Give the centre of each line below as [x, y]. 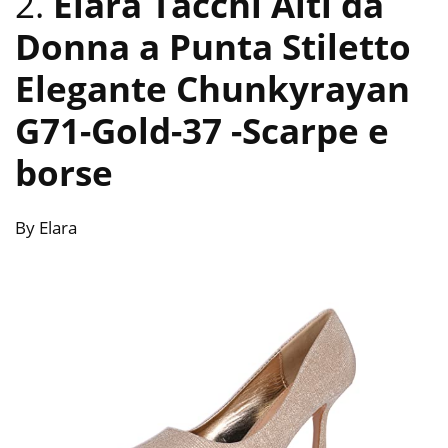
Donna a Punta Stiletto [213, 47]
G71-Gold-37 [123, 131]
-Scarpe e [310, 131]
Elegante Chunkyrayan [212, 89]
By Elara [46, 228]
